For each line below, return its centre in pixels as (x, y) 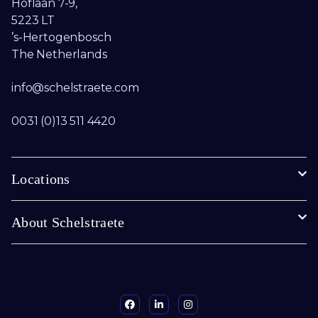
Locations (41, 179)
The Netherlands (59, 55)
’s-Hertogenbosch (61, 38)
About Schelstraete (68, 223)
